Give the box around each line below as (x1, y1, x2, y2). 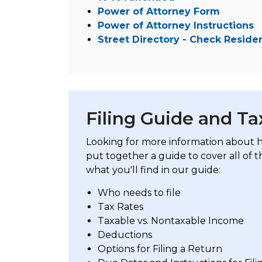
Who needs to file (98, 187, 181, 198)
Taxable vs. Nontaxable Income (98, 215, 244, 226)
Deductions (98, 229, 152, 240)
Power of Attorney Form (98, 6, 220, 17)
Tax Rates (98, 201, 143, 212)
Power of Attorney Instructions (98, 20, 254, 31)
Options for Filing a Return (98, 243, 222, 254)
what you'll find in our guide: (86, 164, 220, 175)
